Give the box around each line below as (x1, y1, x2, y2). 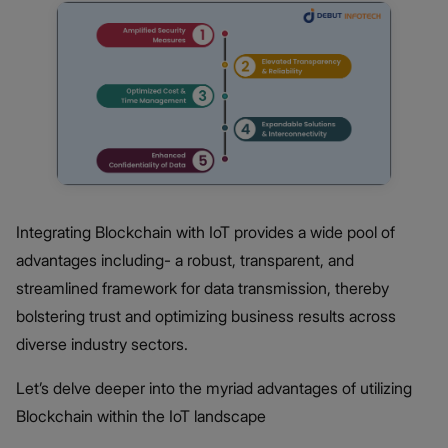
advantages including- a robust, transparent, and (16, 250, 354, 271)
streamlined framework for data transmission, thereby (16, 278, 389, 299)
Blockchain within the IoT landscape (16, 406, 266, 427)
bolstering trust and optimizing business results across (16, 306, 396, 327)
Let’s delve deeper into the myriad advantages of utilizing (16, 378, 412, 399)
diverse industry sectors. (16, 334, 192, 355)
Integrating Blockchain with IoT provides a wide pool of (16, 222, 395, 243)
